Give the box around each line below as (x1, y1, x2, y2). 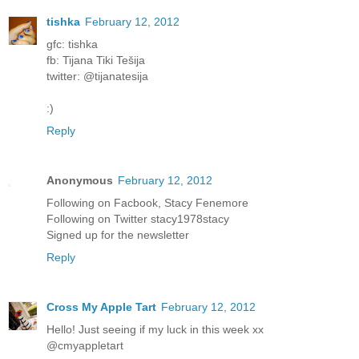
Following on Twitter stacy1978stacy (46, 212, 229, 226)
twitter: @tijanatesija (46, 70, 148, 83)
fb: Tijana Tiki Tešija (46, 54, 145, 67)
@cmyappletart (46, 339, 123, 353)
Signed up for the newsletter (46, 228, 189, 242)
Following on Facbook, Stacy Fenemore (46, 196, 248, 210)
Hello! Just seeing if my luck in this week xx (46, 323, 264, 337)
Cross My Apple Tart (46, 301, 156, 314)
